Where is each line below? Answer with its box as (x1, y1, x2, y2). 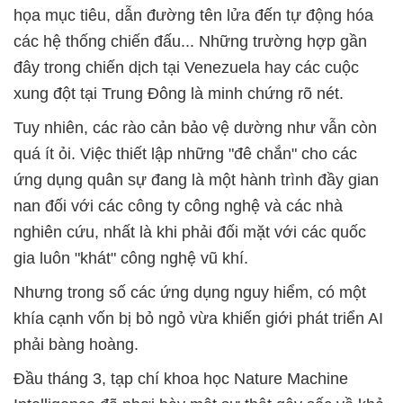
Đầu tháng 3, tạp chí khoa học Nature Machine (13, 370, 348, 389)
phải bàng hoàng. (13, 336, 139, 354)
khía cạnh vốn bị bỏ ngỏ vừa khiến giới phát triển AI (13, 309, 383, 328)
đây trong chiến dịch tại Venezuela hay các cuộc (13, 58, 359, 77)
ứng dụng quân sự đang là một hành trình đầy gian (13, 171, 379, 190)
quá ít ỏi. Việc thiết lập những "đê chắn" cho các (13, 145, 357, 164)
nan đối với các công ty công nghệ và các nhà (13, 197, 343, 216)
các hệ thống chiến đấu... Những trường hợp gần (13, 32, 367, 51)
